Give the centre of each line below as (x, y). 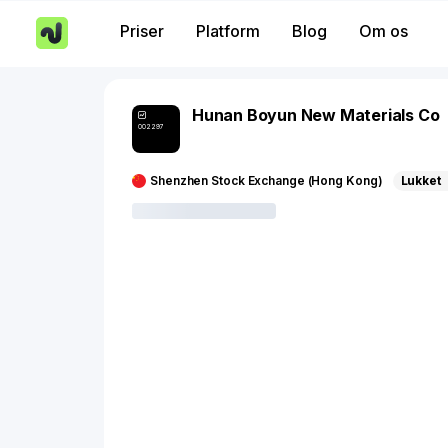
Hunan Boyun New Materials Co (316, 115)
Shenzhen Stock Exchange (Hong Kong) (266, 180)
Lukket (420, 180)
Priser (142, 31)
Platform (228, 31)
